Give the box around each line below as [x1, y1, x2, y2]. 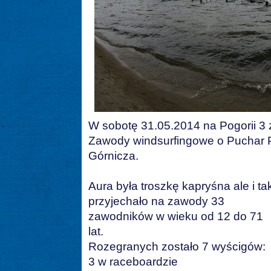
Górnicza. [88, 149, 139, 163]
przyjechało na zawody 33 [88, 195, 224, 208]
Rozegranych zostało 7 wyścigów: [88, 240, 266, 253]
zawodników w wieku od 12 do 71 [88, 210, 263, 223]
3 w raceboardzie [88, 255, 178, 269]
